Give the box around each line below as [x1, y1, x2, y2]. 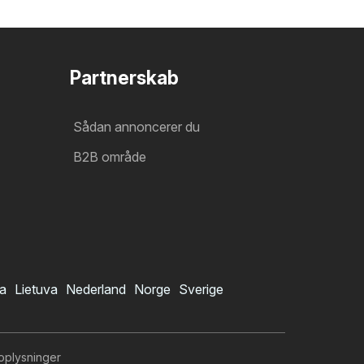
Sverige [179, 280, 223, 297]
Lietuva [15, 280, 58, 297]
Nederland [66, 280, 126, 297]
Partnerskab [70, 66, 179, 89]
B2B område [73, 148, 146, 165]
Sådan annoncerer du [73, 118, 200, 135]
